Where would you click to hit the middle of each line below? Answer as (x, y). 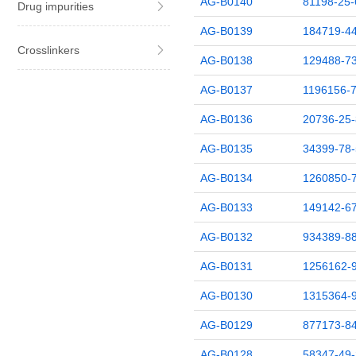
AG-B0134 (226, 178)
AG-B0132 (226, 237)
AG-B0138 (226, 60)
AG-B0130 (226, 296)
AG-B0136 (226, 119)
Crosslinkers (48, 50)
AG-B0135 (226, 149)
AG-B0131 (226, 266)
